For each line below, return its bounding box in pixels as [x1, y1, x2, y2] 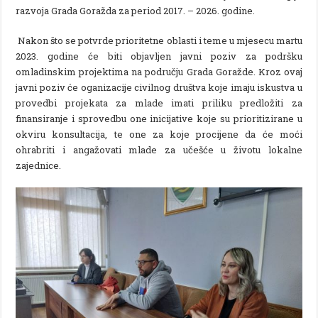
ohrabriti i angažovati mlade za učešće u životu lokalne [16, 143, 302, 156]
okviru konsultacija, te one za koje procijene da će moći [16, 127, 302, 141]
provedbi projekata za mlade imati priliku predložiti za [16, 96, 302, 109]
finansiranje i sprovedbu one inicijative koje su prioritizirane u [16, 111, 302, 125]
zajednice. [16, 158, 62, 172]
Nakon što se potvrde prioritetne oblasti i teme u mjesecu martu [16, 33, 302, 47]
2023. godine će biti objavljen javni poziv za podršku [16, 49, 302, 62]
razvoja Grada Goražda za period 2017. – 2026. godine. [16, 4, 256, 17]
